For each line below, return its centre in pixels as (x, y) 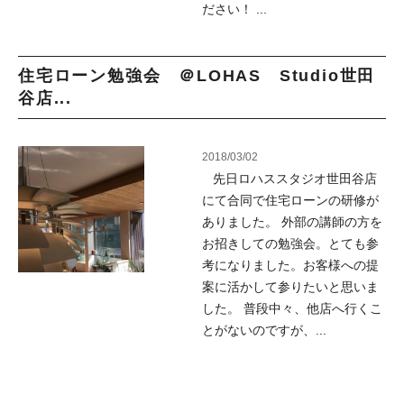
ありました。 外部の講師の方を (292, 222)
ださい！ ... (234, 9)
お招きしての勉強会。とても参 (290, 243)
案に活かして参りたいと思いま (290, 287)
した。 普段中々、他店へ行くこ (292, 308)
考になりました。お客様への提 (290, 265)
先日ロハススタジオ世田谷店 (289, 179)
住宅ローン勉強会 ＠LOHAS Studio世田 (197, 76)
